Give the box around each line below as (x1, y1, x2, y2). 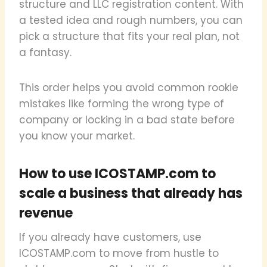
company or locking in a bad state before (19, 112, 235, 127)
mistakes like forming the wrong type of (19, 96, 224, 111)
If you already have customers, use (19, 229, 201, 244)
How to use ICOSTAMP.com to (19, 164, 216, 183)
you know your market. (19, 128, 135, 143)
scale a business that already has (19, 184, 243, 203)
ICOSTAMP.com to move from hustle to (19, 246, 219, 260)
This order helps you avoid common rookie (19, 80, 238, 95)
